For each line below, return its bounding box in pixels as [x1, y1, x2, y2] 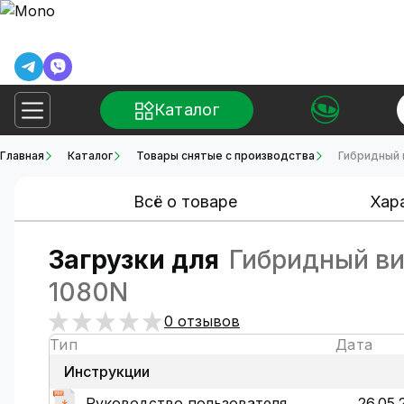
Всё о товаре [133, 192, 237, 211]
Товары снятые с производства [136, 149, 315, 162]
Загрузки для [49, 244, 219, 275]
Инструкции [64, 363, 150, 381]
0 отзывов [164, 312, 240, 330]
